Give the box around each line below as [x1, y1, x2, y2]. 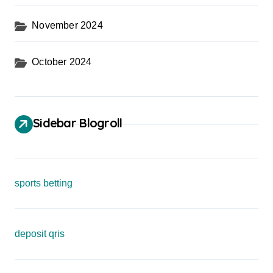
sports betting [15, 178, 73, 188]
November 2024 [32, 20, 103, 30]
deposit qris [15, 229, 65, 239]
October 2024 [32, 57, 92, 67]
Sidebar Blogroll [33, 115, 122, 130]
